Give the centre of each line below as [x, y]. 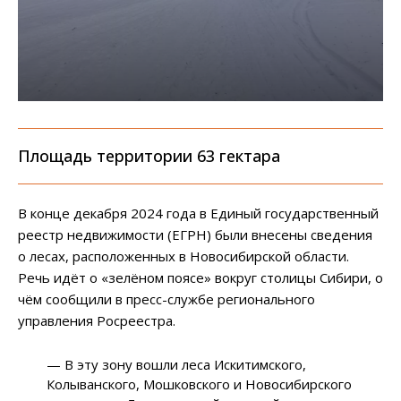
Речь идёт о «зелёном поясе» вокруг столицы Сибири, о [200, 278]
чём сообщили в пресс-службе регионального [166, 299]
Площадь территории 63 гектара [149, 156]
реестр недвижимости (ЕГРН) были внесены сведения [195, 235]
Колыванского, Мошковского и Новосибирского [200, 384]
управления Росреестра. [97, 321]
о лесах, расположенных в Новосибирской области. [183, 256]
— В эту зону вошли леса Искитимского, [177, 365]
